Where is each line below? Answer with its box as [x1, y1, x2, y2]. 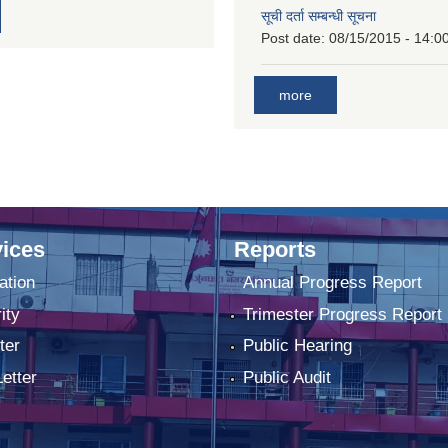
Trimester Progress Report [242, 304, 442, 324]
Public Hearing [242, 336, 352, 356]
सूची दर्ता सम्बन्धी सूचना [261, 8, 376, 24]
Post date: [261, 30, 329, 46]
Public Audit [242, 367, 331, 387]
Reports [234, 237, 316, 262]
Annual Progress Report [242, 273, 422, 293]
